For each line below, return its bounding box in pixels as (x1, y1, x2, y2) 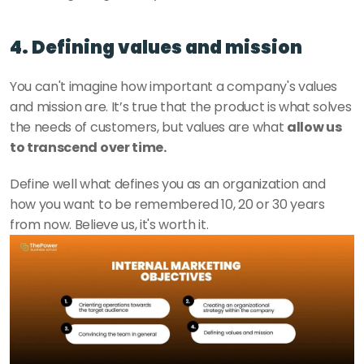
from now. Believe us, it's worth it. (10, 215, 212, 234)
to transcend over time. (10, 138, 169, 157)
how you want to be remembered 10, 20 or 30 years (10, 195, 325, 214)
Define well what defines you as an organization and (10, 175, 326, 193)
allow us (286, 118, 342, 136)
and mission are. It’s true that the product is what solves (10, 97, 352, 116)
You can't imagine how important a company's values (10, 77, 337, 96)
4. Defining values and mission (10, 35, 302, 60)
